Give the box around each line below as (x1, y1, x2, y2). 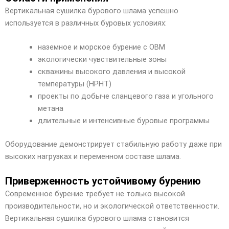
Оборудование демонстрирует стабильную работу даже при (5, 139, 222, 149)
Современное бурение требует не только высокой (5, 189, 185, 199)
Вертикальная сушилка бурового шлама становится (5, 214, 189, 223)
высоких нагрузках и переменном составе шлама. (5, 151, 181, 161)
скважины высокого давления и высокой (37, 66, 186, 76)
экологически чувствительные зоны (37, 54, 167, 64)
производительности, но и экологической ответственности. (5, 201, 219, 211)
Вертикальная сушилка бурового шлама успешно (5, 6, 178, 15)
